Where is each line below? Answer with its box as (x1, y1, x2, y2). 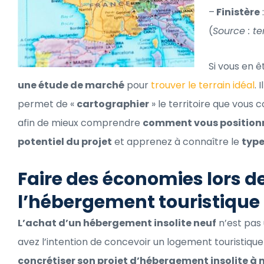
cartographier (77, 97, 149, 111)
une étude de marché (18, 78, 124, 92)
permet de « (18, 97, 77, 111)
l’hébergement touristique (18, 189, 260, 214)
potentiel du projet (18, 134, 112, 148)
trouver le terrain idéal (151, 78, 255, 92)
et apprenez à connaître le (112, 134, 242, 148)
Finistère (214, 5, 260, 19)
